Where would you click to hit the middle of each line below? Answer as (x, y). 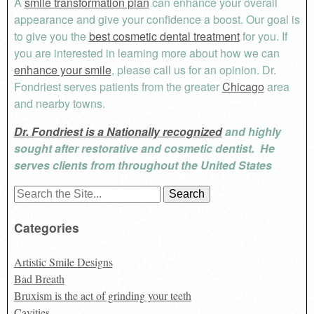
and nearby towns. (59, 103)
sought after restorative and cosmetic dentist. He (144, 148)
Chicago (243, 86)
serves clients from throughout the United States (144, 165)
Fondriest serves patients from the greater (118, 86)
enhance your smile (62, 69)
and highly (251, 131)
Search (28, 192)
